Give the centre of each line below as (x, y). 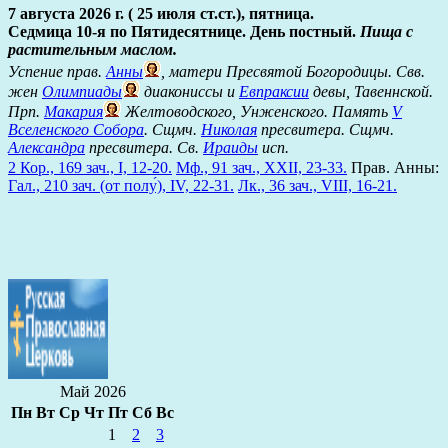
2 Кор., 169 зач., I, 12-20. (90, 168)
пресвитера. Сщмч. (325, 130)
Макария (73, 112)
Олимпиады (82, 92)
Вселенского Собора (76, 130)
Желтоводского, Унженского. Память (256, 112)
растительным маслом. (92, 50)
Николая (229, 130)
